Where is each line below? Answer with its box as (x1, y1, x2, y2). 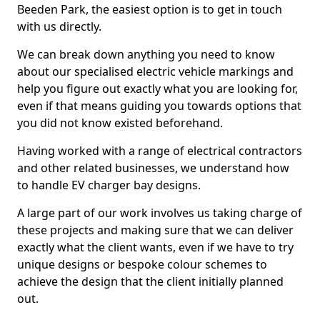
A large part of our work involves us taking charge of (17, 205, 302, 221)
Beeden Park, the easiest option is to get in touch (17, 1, 282, 17)
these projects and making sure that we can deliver (17, 222, 294, 238)
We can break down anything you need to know (17, 46, 275, 62)
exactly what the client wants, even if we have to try (17, 239, 294, 255)
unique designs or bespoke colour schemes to (17, 256, 267, 272)
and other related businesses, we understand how (17, 160, 289, 176)
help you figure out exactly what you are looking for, (17, 81, 298, 96)
